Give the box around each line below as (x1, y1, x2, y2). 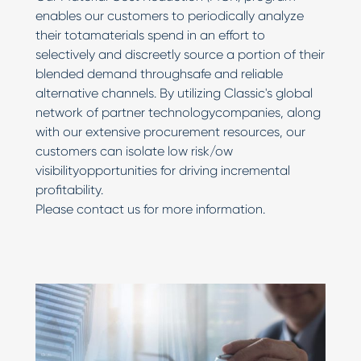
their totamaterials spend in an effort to (35, 27, 265, 43)
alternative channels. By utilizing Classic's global (35, 85, 313, 101)
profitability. (35, 181, 103, 197)
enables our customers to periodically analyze (35, 7, 304, 23)
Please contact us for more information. (35, 201, 265, 217)
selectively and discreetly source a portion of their (35, 46, 325, 62)
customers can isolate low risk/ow (35, 143, 233, 159)
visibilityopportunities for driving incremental (35, 162, 290, 178)
